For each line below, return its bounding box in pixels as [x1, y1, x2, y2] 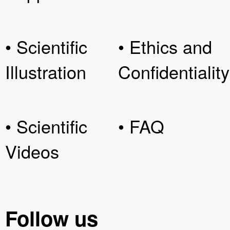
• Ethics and [118, 34, 212, 60]
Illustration [5, 59, 86, 85]
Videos [5, 139, 59, 164]
